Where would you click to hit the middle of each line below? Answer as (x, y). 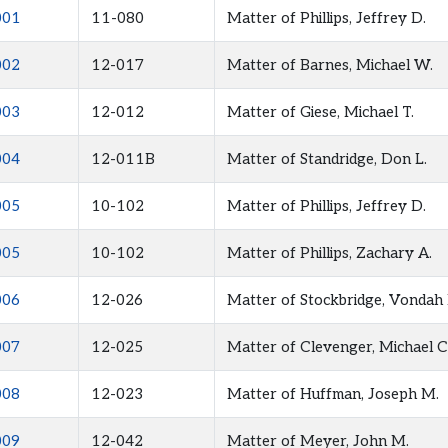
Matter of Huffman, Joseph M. (332, 394)
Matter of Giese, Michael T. (320, 112)
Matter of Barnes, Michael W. (329, 65)
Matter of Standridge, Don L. (326, 159)
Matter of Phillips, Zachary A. (329, 253)
